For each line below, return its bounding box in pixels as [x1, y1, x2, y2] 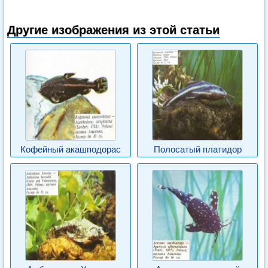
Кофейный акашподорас [20, 144, 121, 154]
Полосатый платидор [153, 144, 242, 154]
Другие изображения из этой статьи [7, 23, 220, 36]
